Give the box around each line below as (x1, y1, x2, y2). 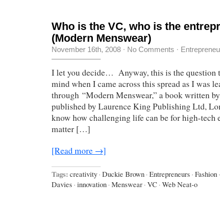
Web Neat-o (162, 179, 197, 190)
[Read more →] (52, 145, 106, 157)
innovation (77, 179, 107, 190)
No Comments (127, 45, 174, 54)
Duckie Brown (102, 169, 144, 179)
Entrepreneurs (149, 169, 190, 179)
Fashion (195, 169, 217, 179)
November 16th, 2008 (52, 45, 121, 54)
